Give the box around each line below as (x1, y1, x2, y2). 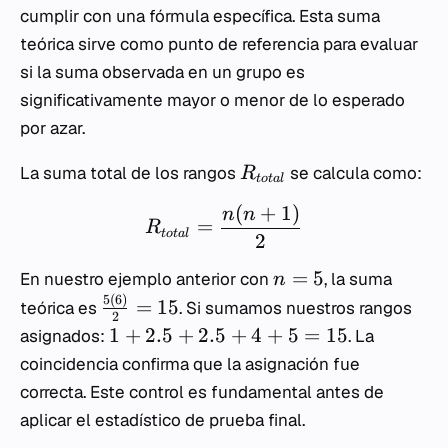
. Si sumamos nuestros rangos (179, 296, 413, 319)
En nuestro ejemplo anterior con (20, 267, 273, 290)
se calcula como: (286, 162, 423, 185)
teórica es (20, 296, 101, 319)
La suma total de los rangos (20, 162, 240, 185)
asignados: (20, 324, 109, 347)
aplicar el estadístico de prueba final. (20, 408, 305, 431)
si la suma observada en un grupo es (20, 61, 305, 84)
